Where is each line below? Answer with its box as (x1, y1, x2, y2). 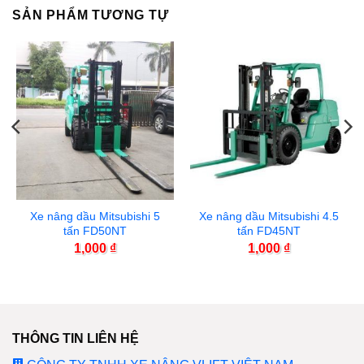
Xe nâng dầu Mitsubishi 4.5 (199, 210, 339, 223)
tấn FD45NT (237, 224, 301, 238)
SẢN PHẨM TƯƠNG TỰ (12, 8, 169, 23)
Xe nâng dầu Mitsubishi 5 (30, 210, 160, 223)
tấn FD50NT (63, 224, 127, 238)
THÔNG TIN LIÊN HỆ (11, 331, 139, 346)
